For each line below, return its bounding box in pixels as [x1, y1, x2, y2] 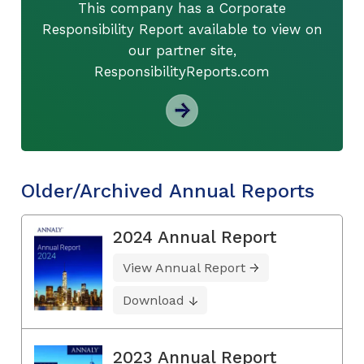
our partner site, [128, 41, 236, 58]
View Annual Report [123, 259, 245, 275]
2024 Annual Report [113, 226, 277, 247]
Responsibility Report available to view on [41, 20, 323, 37]
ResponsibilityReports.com [94, 63, 270, 80]
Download [123, 292, 184, 308]
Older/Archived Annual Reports [21, 179, 314, 202]
